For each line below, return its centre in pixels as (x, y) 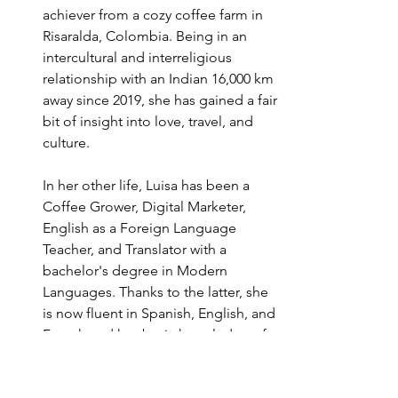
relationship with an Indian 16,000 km (160, 78)
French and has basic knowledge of (156, 334)
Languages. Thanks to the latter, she (157, 291)
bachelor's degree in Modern (137, 270)
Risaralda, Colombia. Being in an (147, 36)
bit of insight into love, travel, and (150, 121)
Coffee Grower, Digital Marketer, (146, 206)
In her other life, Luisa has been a (148, 185)
